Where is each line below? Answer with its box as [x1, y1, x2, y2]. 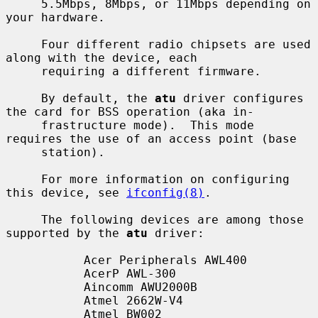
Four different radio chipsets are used [6, 37, 41, 51]
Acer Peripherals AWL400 [6, 253, 84, 267]
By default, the [41, 91, 155, 105]
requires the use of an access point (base [6, 131, 297, 146]
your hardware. [6, 10, 105, 24]
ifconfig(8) [126, 185, 204, 199]
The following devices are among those [6, 212, 41, 226]
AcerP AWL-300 [6, 266, 84, 280]
